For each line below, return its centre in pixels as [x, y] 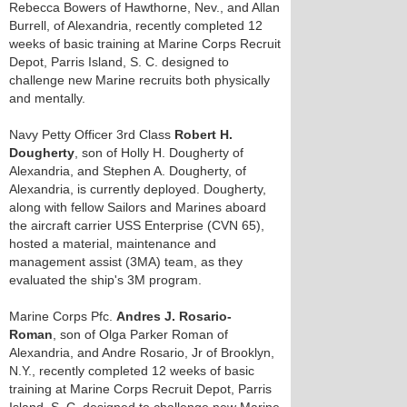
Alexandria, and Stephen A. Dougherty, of [128, 171]
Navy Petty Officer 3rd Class [92, 134]
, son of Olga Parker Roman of [140, 334]
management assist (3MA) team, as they [126, 262]
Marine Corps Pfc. [63, 316]
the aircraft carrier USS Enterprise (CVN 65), [137, 225]
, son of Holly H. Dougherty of [159, 153]
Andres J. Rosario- [174, 316]
